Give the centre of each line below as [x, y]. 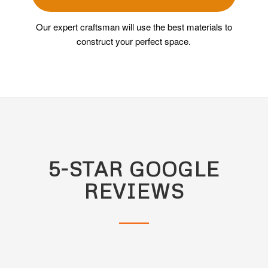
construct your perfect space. [134, 41]
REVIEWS [134, 191]
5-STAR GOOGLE [134, 169]
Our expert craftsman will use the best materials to [134, 26]
